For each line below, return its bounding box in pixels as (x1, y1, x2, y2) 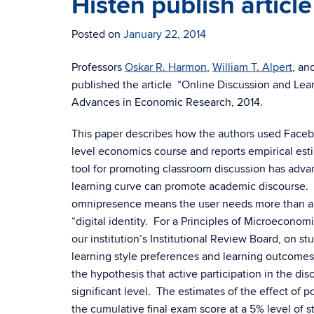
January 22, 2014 (123, 27, 206, 41)
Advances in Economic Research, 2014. (71, 95, 263, 109)
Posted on (71, 27, 123, 41)
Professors (71, 60, 125, 74)
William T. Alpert (212, 60, 292, 74)
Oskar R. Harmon (125, 60, 207, 74)
